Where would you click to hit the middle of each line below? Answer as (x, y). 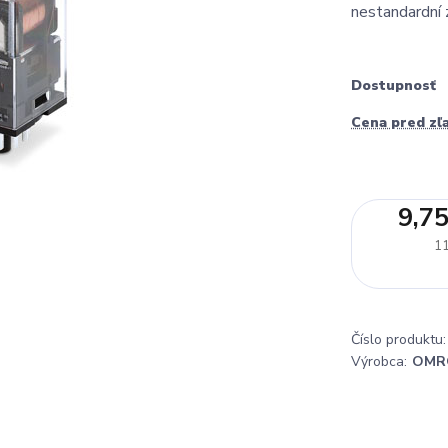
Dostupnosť (393, 85)
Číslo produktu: (398, 340)
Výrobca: (379, 362)
